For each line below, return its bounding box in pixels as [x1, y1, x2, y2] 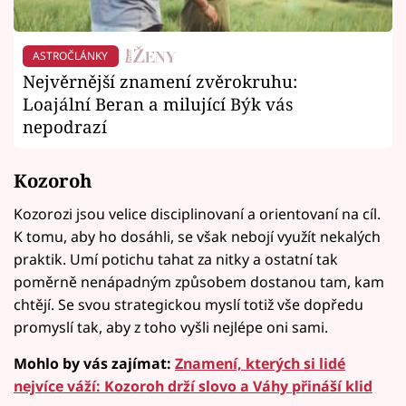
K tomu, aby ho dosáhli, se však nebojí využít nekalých [14, 227, 381, 247]
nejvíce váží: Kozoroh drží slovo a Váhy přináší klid [14, 376, 372, 397]
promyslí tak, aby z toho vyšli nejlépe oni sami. [14, 317, 328, 338]
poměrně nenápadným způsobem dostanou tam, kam [14, 272, 384, 293]
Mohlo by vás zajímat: [14, 353, 175, 374]
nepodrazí [23, 115, 107, 139]
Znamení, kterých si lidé [175, 353, 345, 374]
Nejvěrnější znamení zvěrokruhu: [23, 70, 297, 93]
